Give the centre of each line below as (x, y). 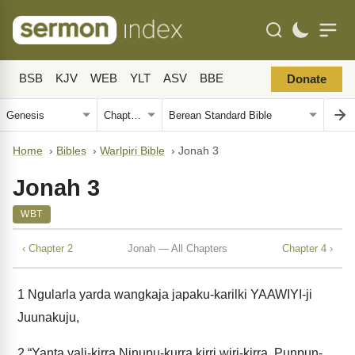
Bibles (71, 151)
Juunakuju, (48, 317)
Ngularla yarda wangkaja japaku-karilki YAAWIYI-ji (168, 294)
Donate (307, 79)
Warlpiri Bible (132, 151)
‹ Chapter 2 (48, 248)
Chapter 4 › (307, 248)
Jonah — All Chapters (177, 248)
